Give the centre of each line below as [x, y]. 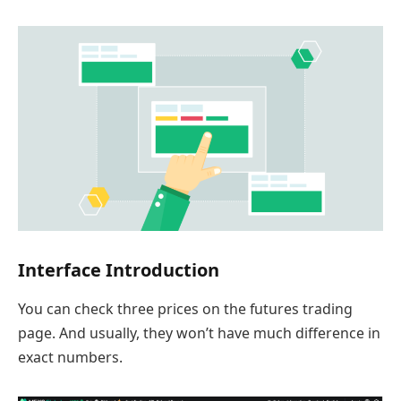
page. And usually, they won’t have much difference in [199, 333]
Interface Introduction [119, 270]
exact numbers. [70, 358]
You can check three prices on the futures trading [185, 309]
